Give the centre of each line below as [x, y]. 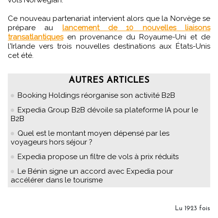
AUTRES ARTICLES [109, 80]
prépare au [35, 27]
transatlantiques [36, 37]
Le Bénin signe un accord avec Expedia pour [95, 171]
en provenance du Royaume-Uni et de [137, 37]
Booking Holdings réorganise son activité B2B [96, 95]
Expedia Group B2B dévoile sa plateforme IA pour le [108, 110]
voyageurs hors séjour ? [52, 142]
